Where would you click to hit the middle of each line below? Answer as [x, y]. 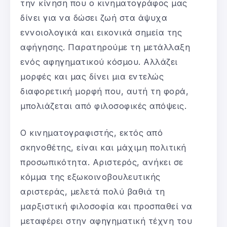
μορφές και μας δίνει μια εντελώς [92, 76]
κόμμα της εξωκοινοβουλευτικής [90, 177]
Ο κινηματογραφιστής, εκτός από [91, 133]
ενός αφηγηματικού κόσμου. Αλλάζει [99, 62]
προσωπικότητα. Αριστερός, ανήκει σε [102, 162]
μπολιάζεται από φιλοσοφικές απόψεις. [103, 106]
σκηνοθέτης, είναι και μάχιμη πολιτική [103, 147]
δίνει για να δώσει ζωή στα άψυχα [94, 17]
